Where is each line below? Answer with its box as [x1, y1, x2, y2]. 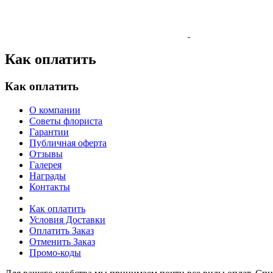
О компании [29, 104, 80, 115]
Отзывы [29, 148, 63, 159]
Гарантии [29, 126, 69, 137]
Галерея [29, 159, 62, 170]
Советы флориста [29, 115, 102, 126]
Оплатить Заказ [29, 225, 94, 236]
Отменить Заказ [29, 236, 95, 247]
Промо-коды [29, 247, 81, 258]
